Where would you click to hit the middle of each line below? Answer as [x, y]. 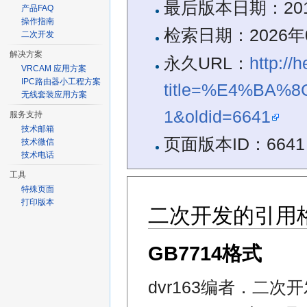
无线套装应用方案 [54, 95]
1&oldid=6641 [217, 116]
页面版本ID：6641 [234, 145]
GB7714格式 [205, 254]
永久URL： [206, 63]
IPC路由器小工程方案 [61, 82]
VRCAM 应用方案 [54, 69]
